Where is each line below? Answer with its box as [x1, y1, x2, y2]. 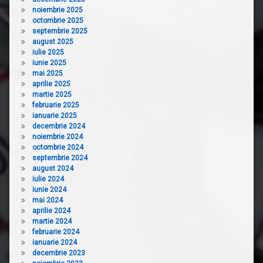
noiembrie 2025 [32, 5, 83, 14]
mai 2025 [32, 69, 63, 77]
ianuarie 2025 [32, 111, 77, 120]
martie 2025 [32, 90, 72, 99]
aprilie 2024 [32, 206, 70, 215]
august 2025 [32, 37, 73, 46]
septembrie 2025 [32, 26, 87, 35]
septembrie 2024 [32, 153, 87, 162]
